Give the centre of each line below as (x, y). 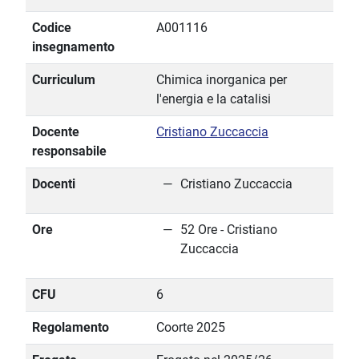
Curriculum (64, 80)
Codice (52, 28)
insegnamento (73, 47)
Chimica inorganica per (222, 80)
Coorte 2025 (191, 328)
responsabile (69, 151)
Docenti (54, 184)
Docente (56, 132)
